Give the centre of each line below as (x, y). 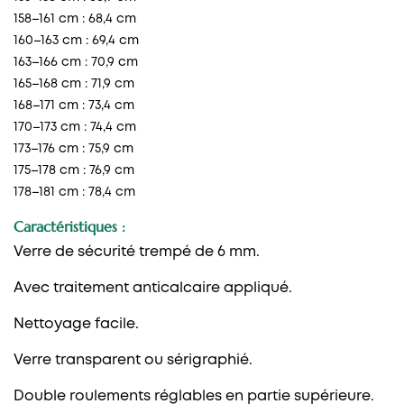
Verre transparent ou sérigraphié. (133, 360)
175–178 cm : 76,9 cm (74, 170)
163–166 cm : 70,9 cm (76, 62)
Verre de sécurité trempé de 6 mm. (137, 252)
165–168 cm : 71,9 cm (74, 83)
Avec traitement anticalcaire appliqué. (153, 288)
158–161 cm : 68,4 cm (75, 18)
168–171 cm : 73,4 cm (74, 105)
